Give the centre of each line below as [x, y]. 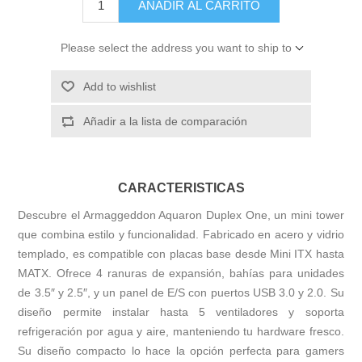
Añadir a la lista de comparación [165, 122]
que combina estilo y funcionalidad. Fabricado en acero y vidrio [181, 235]
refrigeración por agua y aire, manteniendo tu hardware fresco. [181, 332]
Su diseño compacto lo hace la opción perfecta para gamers [181, 351]
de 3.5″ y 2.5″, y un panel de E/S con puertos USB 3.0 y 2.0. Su [181, 293]
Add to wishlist [119, 87]
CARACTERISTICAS [181, 188]
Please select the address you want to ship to [176, 48]
